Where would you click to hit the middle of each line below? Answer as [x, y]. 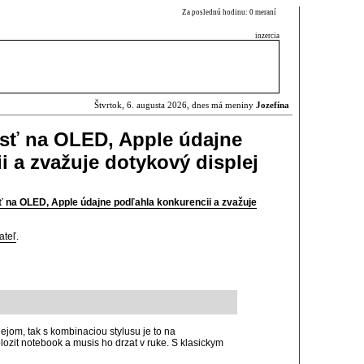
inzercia [267, 36]
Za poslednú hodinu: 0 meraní [231, 12]
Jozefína [273, 105]
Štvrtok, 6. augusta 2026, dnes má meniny [175, 105]
